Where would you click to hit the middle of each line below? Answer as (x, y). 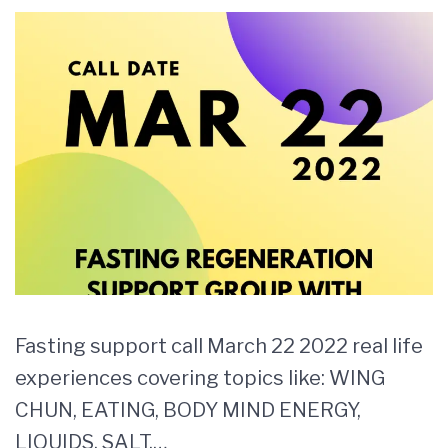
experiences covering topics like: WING (200, 377)
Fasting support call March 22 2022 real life (219, 345)
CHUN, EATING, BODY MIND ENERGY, (188, 409)
